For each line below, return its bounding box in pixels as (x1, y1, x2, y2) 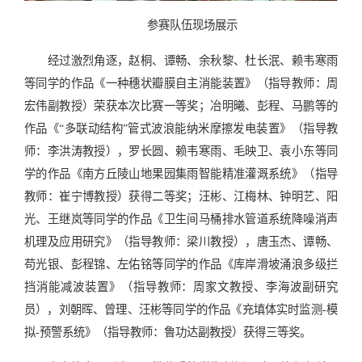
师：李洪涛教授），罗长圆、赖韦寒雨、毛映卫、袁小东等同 (24, 144, 338, 158)
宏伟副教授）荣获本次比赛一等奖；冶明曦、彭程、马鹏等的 (24, 99, 338, 112)
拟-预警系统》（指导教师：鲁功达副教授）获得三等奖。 (24, 325, 311, 339)
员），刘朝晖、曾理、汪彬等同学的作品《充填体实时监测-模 (24, 302, 338, 316)
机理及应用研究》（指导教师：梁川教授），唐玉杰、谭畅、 (24, 234, 338, 248)
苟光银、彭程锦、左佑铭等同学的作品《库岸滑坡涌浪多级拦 (24, 257, 338, 271)
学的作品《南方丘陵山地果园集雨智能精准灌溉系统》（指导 (24, 166, 338, 180)
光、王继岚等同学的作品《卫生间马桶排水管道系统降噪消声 (24, 212, 338, 225)
